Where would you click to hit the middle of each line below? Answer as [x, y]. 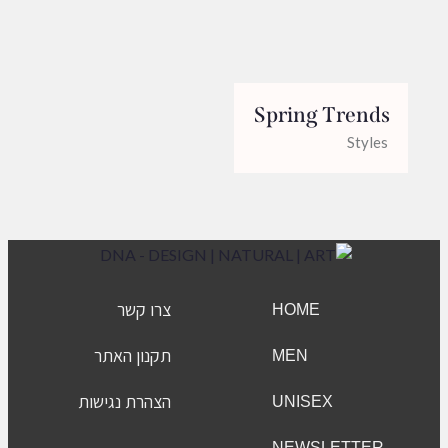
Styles [367, 142]
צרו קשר [143, 309]
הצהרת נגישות [124, 401]
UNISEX [302, 401]
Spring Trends [322, 114]
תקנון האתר [132, 355]
